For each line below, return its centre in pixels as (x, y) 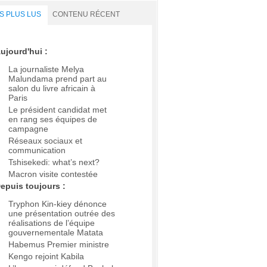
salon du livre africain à (52, 89)
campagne (28, 129)
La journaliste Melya (46, 69)
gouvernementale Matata (56, 233)
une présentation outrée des (62, 214)
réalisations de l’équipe (52, 223)
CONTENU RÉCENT (86, 14)
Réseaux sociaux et (45, 141)
